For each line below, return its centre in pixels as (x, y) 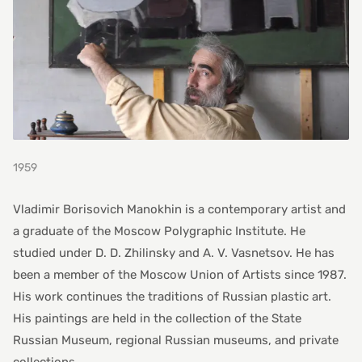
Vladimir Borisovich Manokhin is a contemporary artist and (179, 210)
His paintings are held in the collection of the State (157, 319)
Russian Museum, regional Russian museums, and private (176, 341)
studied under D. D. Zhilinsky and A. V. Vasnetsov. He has (174, 253)
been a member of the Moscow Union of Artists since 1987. (180, 275)
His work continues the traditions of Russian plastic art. (172, 297)
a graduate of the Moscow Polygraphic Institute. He (159, 232)
